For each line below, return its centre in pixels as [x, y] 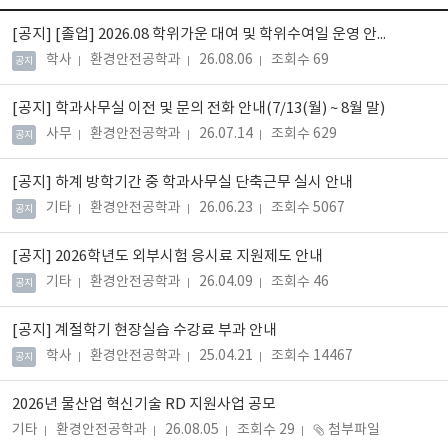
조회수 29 [266, 430]
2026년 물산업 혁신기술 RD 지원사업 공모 [144, 404]
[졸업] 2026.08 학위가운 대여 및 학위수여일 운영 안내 [214, 34]
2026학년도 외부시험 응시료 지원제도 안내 [187, 256]
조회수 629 [304, 134]
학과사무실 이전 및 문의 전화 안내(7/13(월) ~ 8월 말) [218, 108]
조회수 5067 [308, 208]
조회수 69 [300, 60]
